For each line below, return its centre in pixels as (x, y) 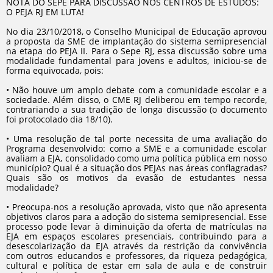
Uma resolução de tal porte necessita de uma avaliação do (140, 139)
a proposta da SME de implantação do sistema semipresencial (136, 41)
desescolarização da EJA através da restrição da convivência (136, 246)
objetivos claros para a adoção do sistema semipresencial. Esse (136, 217)
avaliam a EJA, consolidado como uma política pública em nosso (136, 158)
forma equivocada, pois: (56, 70)
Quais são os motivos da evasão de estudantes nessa (136, 178)
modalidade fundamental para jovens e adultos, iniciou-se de (136, 61)
